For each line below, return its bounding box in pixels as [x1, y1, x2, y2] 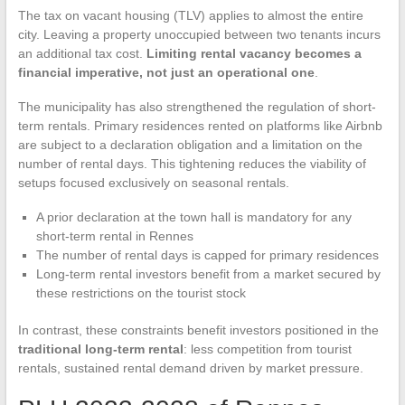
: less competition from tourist [183, 342, 352, 357]
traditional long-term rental [17, 342, 184, 357]
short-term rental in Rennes [35, 229, 193, 244]
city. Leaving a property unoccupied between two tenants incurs [17, 27, 381, 42]
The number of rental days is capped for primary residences [35, 248, 379, 263]
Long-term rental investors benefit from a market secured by [35, 267, 381, 282]
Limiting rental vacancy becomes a [146, 46, 362, 61]
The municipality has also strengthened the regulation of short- [17, 99, 376, 115]
